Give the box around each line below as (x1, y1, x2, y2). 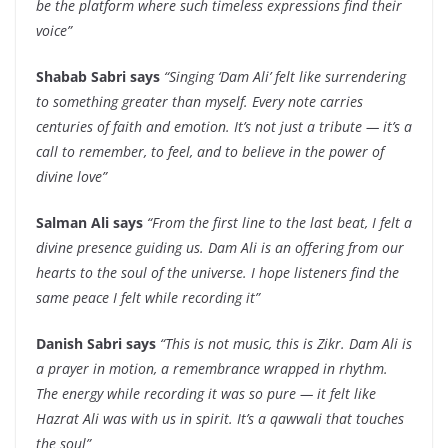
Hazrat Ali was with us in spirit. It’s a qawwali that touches (36, 408, 404, 428)
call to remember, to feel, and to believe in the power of (36, 141, 384, 161)
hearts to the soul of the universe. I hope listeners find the (36, 262, 399, 282)
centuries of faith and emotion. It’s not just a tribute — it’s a (36, 116, 412, 136)
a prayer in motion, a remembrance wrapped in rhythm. (36, 358, 388, 378)
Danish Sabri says (36, 333, 156, 353)
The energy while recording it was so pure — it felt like (36, 383, 376, 403)
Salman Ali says (36, 212, 143, 232)
